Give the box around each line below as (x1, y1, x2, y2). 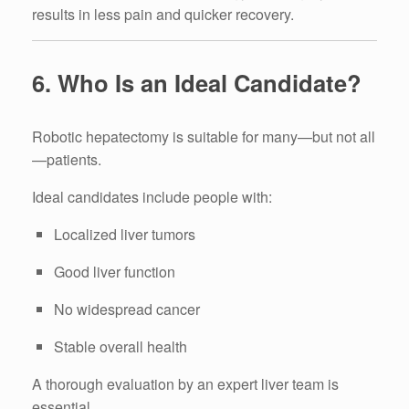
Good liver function (54, 260, 175, 282)
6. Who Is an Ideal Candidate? (32, 66, 362, 100)
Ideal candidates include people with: (32, 185, 272, 207)
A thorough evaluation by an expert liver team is (32, 372, 339, 394)
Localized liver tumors (54, 223, 195, 245)
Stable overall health (54, 335, 187, 357)
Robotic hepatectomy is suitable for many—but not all (32, 125, 375, 147)
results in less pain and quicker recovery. (32, 3, 294, 25)
